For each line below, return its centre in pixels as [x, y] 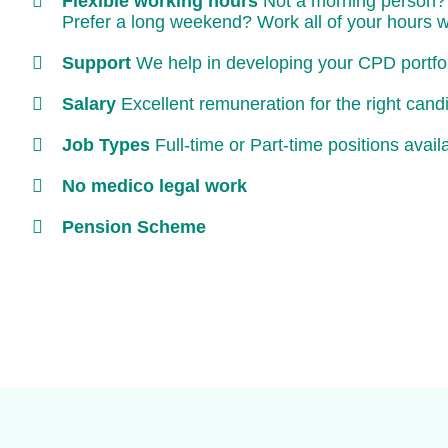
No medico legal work [154, 186]
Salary [89, 104]
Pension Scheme [134, 227]
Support [96, 63]
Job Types [106, 145]
